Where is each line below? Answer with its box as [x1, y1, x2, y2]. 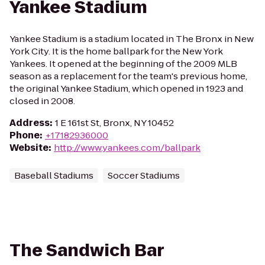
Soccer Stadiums [108, 169, 180, 182]
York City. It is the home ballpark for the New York [9, 45, 223, 57]
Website [9, 141, 49, 154]
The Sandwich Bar [9, 239, 164, 262]
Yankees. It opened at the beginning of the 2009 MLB [9, 57, 237, 70]
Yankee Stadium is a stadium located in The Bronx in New [9, 33, 254, 45]
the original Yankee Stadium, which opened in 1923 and [9, 82, 243, 95]
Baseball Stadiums [14, 169, 93, 182]
